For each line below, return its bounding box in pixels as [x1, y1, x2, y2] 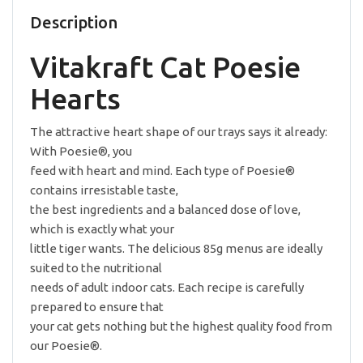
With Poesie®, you [30, 144, 132, 158]
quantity [11, 11, 58, 24]
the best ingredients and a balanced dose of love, [30, 203, 301, 216]
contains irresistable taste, [30, 183, 178, 197]
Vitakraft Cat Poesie [30, 50, 301, 83]
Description [30, 13, 117, 32]
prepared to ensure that [30, 300, 164, 314]
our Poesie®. [30, 339, 102, 352]
